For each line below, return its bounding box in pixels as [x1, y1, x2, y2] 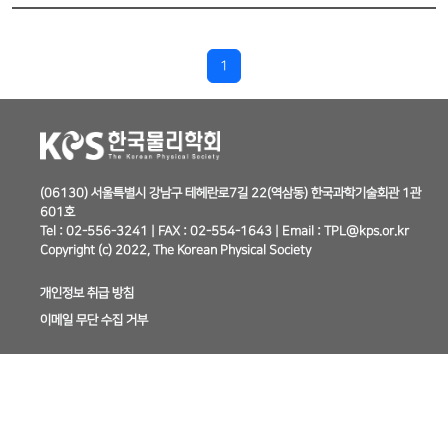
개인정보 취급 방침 [40, 285, 134, 300]
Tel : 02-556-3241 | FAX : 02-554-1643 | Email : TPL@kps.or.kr [40, 223, 409, 238]
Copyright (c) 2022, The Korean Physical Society [40, 242, 311, 257]
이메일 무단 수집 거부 [40, 312, 148, 327]
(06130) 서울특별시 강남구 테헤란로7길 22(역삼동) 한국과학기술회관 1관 [40, 185, 421, 200]
